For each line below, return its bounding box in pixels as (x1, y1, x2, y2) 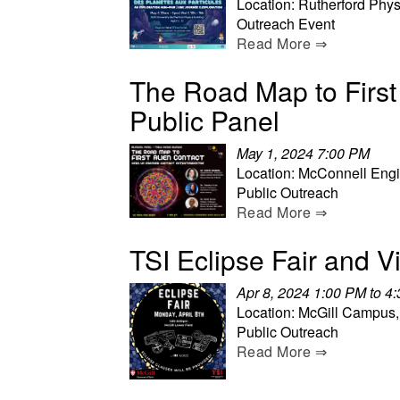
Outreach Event (237, 12, 335, 34)
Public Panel (129, 100, 279, 139)
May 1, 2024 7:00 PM (237, 142, 370, 163)
